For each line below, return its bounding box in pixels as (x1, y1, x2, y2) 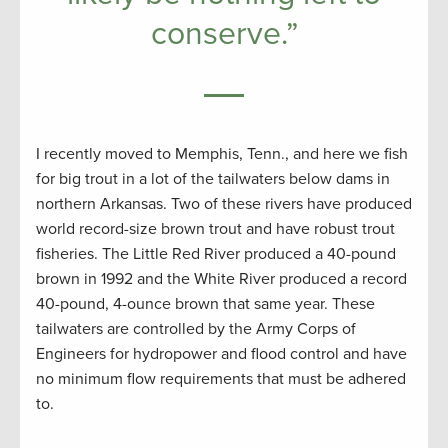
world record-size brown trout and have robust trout (36, 218, 395, 239)
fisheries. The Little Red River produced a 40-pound (36, 243, 396, 264)
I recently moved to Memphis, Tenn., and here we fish (36, 143, 408, 164)
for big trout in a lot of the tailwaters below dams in (36, 168, 390, 189)
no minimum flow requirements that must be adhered (36, 368, 406, 389)
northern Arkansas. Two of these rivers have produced (36, 193, 412, 214)
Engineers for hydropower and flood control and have (36, 343, 407, 364)
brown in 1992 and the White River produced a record (36, 268, 407, 289)
